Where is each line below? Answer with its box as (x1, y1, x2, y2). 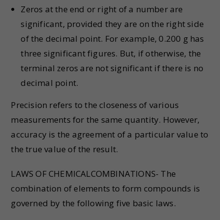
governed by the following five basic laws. (11, 197, 176, 209)
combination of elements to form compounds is (11, 183, 200, 194)
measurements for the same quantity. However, (11, 114, 200, 125)
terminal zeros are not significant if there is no (21, 62, 204, 74)
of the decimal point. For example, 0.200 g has (21, 33, 204, 44)
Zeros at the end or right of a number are (21, 3, 183, 15)
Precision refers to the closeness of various (11, 99, 179, 110)
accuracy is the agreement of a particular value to (11, 129, 209, 140)
